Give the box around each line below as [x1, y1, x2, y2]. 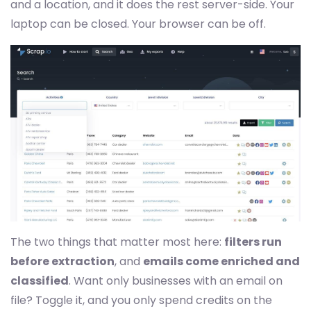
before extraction [10, 253, 115, 270]
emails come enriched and [143, 253, 300, 270]
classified [10, 273, 69, 289]
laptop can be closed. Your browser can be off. [10, 16, 266, 32]
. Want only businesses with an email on [69, 273, 283, 289]
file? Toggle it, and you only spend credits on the [10, 292, 272, 309]
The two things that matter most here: [10, 234, 224, 251]
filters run [224, 234, 282, 251]
